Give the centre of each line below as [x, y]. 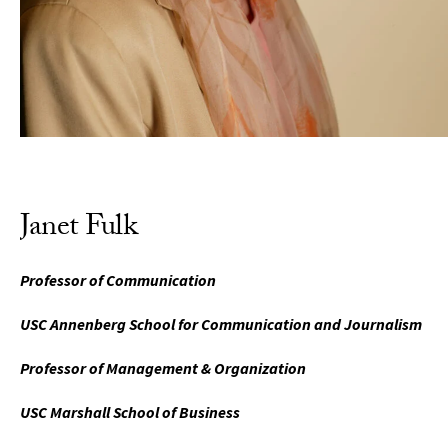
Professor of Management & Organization [163, 368]
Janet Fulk [78, 229]
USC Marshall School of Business [130, 412]
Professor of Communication [118, 280]
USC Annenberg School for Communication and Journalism [221, 324]
